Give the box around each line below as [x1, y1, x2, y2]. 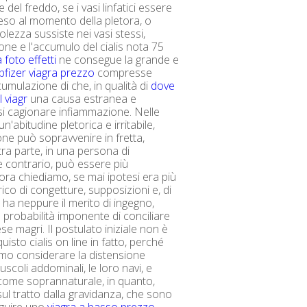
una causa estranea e [27, 91, 137, 106]
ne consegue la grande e [56, 52, 180, 67]
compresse [95, 65, 153, 80]
